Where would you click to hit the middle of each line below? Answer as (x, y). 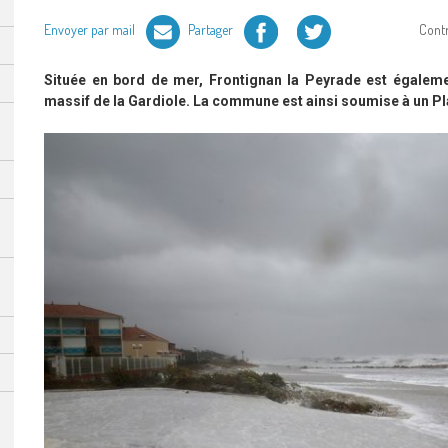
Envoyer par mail (91, 29)
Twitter (314, 24)
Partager (212, 29)
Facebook (268, 24)
